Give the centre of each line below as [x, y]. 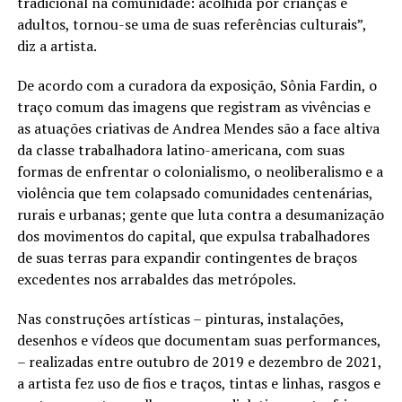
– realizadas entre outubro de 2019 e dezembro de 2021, [199, 361]
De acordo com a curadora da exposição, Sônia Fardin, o [197, 85]
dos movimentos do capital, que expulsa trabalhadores [193, 236]
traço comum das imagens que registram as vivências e [193, 106]
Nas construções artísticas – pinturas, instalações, [180, 318]
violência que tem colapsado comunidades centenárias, [194, 192]
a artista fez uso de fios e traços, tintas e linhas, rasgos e [198, 383]
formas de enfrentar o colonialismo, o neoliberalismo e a [200, 171]
